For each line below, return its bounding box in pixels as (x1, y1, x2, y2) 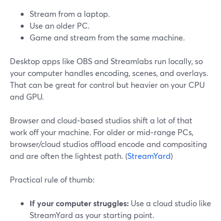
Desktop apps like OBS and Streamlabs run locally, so (10, 56, 203, 66)
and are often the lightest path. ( (10, 150, 127, 161)
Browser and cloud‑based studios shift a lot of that (10, 115, 192, 125)
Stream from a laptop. (30, 8, 110, 19)
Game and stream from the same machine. (30, 32, 185, 42)
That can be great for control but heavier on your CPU (10, 79, 205, 90)
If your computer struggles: (30, 198, 129, 208)
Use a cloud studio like (129, 198, 211, 208)
